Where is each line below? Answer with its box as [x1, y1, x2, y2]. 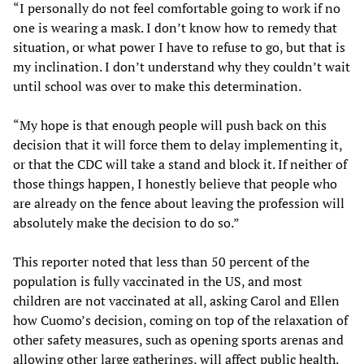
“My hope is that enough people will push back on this [13, 115, 327, 134]
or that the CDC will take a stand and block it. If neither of [13, 154, 347, 173]
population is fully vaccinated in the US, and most [13, 271, 302, 290]
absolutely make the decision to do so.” [13, 213, 240, 232]
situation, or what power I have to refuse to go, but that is [13, 37, 345, 56]
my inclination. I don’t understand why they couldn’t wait [13, 57, 350, 76]
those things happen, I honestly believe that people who [13, 174, 337, 193]
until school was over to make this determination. [13, 76, 301, 95]
